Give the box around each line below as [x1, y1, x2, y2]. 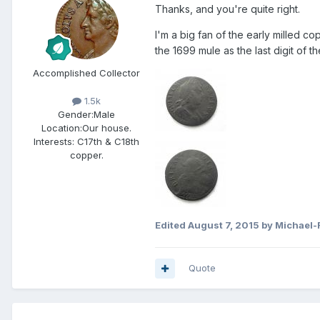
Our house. [82, 122, 131, 134]
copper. [69, 149, 104, 161]
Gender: [58, 109, 94, 121]
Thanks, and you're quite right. [155, 3, 300, 16]
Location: [41, 122, 82, 134]
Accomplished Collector [33, 66, 140, 79]
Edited [155, 219, 188, 231]
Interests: [34, 136, 74, 148]
